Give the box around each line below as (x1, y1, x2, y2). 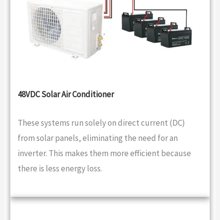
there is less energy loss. (17, 163, 102, 174)
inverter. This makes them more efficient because (17, 148, 191, 159)
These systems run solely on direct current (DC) (17, 117, 185, 129)
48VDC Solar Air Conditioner (17, 88, 114, 100)
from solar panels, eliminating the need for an (17, 133, 178, 144)
